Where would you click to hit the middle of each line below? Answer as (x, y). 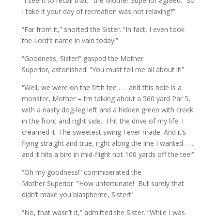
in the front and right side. (63, 121)
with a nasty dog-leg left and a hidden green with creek (107, 110)
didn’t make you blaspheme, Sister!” (77, 194)
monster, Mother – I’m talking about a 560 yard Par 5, (106, 99)
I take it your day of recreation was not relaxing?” (98, 11)
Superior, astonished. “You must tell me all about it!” (103, 70)
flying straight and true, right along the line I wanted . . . (107, 143)
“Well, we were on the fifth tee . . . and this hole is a (101, 87)
